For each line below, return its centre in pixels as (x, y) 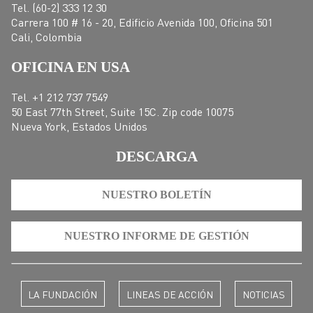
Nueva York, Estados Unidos (79, 126)
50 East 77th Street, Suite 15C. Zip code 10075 (122, 112)
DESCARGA (156, 156)
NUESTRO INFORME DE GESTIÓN (156, 236)
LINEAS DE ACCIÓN (170, 294)
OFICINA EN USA (71, 66)
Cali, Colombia (46, 36)
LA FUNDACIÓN (63, 294)
